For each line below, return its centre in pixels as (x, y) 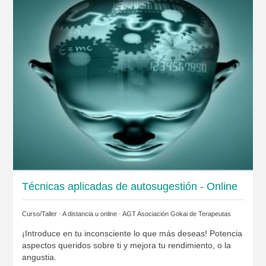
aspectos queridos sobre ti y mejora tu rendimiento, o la (126, 245)
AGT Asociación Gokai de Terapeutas (176, 213)
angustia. (39, 257)
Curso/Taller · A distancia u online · (72, 213)
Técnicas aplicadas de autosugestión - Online (129, 186)
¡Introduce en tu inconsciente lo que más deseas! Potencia (132, 233)
